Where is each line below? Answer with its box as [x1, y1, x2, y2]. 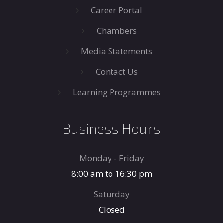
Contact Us [95, 65, 138, 77]
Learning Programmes [72, 86, 161, 98]
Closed [98, 203, 125, 215]
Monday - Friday [79, 152, 144, 164]
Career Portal [91, 4, 142, 16]
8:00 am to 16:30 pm [71, 167, 152, 179]
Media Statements [81, 45, 152, 57]
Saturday [93, 188, 130, 200]
